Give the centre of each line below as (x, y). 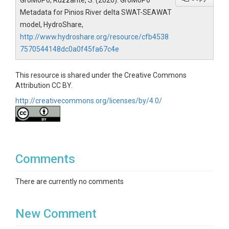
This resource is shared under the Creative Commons (101, 75)
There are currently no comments (70, 181)
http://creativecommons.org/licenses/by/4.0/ (89, 101)
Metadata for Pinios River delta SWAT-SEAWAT (96, 12)
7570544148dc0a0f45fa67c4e (70, 49)
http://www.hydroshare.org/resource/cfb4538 (94, 37)
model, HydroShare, (52, 25)
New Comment (56, 214)
